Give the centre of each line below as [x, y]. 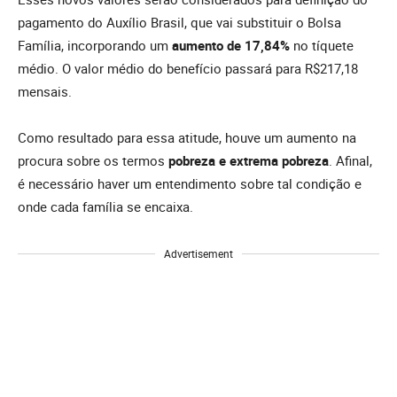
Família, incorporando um [95, 46]
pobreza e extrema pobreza [249, 161]
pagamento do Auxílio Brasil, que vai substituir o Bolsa [179, 23]
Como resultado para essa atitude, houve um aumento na [187, 138]
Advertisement [198, 254]
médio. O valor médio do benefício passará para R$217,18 [188, 69]
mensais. [45, 92]
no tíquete [322, 46]
